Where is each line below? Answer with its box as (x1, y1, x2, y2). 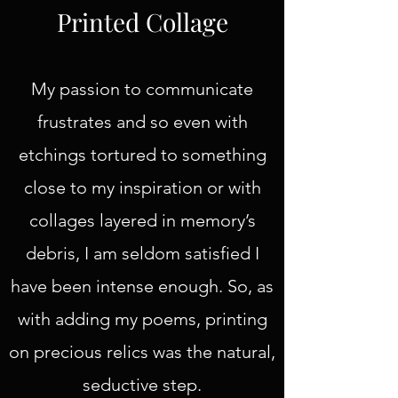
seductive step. (83, 374, 202, 395)
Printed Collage (56, 5, 228, 38)
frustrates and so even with (36, 111, 248, 132)
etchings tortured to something (18, 144, 267, 165)
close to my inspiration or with (23, 177, 261, 198)
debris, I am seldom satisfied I (25, 243, 259, 264)
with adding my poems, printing (17, 308, 267, 330)
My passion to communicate (31, 78, 253, 99)
